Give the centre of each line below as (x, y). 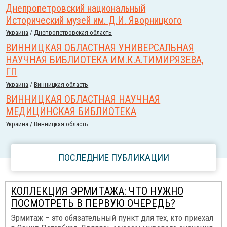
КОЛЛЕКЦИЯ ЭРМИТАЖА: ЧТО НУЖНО (97, 191)
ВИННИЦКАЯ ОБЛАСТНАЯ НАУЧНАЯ (83, 99)
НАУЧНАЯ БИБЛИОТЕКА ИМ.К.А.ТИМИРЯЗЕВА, (105, 60)
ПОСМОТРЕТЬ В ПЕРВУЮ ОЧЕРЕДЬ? (93, 203)
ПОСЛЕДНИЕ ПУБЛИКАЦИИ (113, 157)
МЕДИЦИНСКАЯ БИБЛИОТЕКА (71, 111)
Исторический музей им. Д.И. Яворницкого (94, 20)
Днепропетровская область (73, 33)
